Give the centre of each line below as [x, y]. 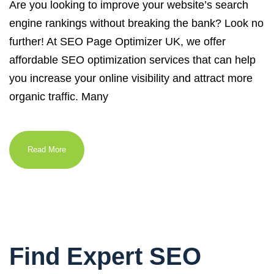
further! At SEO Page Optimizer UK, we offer [117, 42]
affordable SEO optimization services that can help [132, 60]
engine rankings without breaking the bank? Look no [136, 23]
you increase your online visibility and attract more [131, 78]
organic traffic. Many [59, 97]
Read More [47, 150]
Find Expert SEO [105, 256]
